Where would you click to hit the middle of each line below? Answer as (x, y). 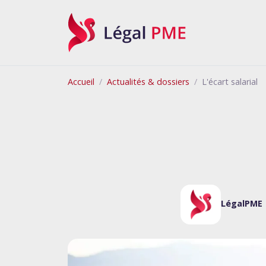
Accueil (81, 81)
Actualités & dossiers (148, 81)
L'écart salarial (230, 81)
